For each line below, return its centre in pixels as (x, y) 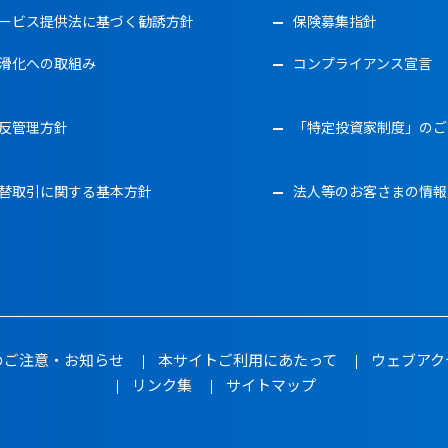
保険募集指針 (334, 21)
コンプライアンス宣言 (362, 63)
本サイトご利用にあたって (247, 359)
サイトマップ (271, 384)
